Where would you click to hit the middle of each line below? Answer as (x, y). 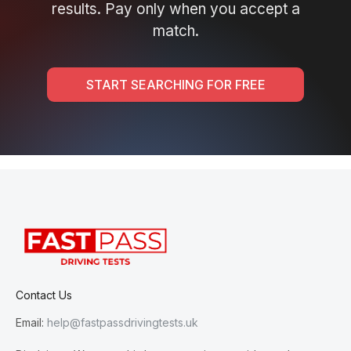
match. (175, 31)
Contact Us (44, 295)
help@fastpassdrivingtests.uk (123, 322)
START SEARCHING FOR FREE (175, 85)
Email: (31, 322)
